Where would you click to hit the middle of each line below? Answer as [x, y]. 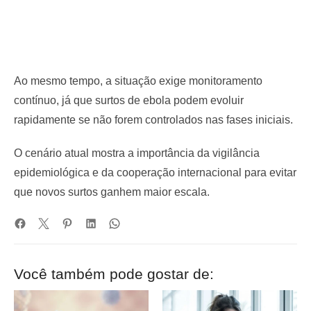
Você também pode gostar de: [114, 274]
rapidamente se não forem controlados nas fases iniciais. [153, 119]
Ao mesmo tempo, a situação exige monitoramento [138, 81]
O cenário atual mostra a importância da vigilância [137, 153]
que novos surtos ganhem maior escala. [112, 192]
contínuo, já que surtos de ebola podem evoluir [129, 100]
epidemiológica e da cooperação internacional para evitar [155, 172]
